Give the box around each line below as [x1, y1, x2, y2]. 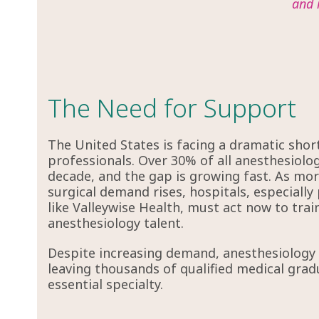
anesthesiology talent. [48, 214, 184, 231]
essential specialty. [48, 275, 164, 293]
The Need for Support [48, 90, 297, 125]
